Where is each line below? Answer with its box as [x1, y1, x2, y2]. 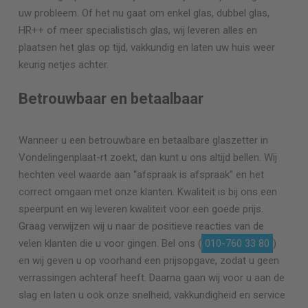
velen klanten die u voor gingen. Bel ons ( [18, 236, 201, 250]
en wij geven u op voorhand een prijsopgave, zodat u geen [18, 254, 279, 267]
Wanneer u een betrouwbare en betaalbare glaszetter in [18, 133, 268, 146]
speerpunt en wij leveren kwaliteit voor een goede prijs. [18, 202, 263, 215]
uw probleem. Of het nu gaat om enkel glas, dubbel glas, [18, 7, 269, 20]
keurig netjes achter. [18, 58, 109, 71]
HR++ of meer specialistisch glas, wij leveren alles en [18, 24, 257, 37]
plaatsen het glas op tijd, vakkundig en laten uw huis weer [18, 41, 275, 54]
